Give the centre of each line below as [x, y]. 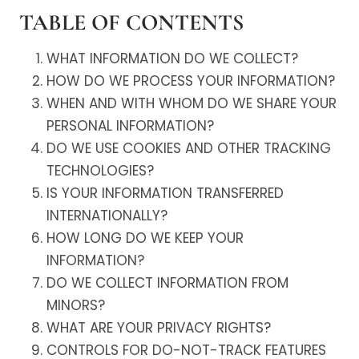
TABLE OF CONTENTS [131, 22]
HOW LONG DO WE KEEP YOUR [145, 238]
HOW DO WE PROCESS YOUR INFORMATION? [191, 81]
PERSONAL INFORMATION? [130, 126]
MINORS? [76, 305]
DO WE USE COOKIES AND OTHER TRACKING [189, 148]
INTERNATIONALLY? [107, 216]
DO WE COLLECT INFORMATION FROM [167, 283]
